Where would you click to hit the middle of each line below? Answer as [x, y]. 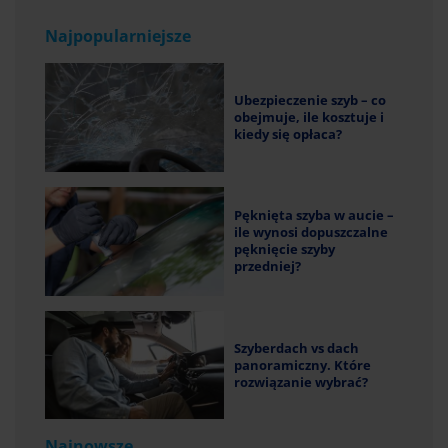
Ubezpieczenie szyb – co [310, 99]
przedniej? [267, 266]
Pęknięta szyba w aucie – [314, 215]
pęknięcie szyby [284, 249]
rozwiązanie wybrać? [301, 381]
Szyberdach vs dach [296, 347]
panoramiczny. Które [302, 364]
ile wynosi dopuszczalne [311, 232]
